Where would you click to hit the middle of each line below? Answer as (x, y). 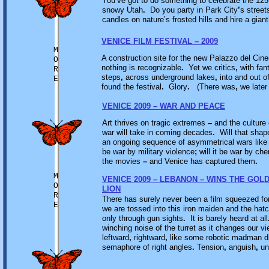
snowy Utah (122, 10)
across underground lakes (169, 77)
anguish (241, 247)
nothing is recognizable (141, 68)
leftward (116, 237)
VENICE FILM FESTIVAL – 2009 (160, 41)
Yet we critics (210, 68)
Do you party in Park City (192, 10)
